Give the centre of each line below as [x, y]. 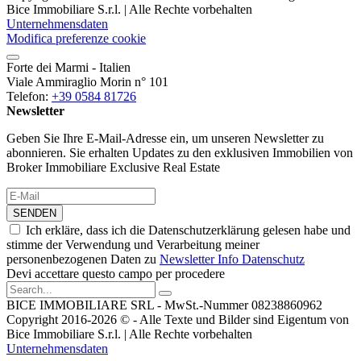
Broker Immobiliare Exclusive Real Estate [113, 167]
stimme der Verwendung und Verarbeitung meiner [133, 244]
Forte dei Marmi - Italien [68, 67]
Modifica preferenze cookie [76, 38]
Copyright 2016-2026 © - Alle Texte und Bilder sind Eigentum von [178, 319]
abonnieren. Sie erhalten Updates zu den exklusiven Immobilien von [180, 152]
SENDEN [35, 213]
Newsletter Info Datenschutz [232, 259]
